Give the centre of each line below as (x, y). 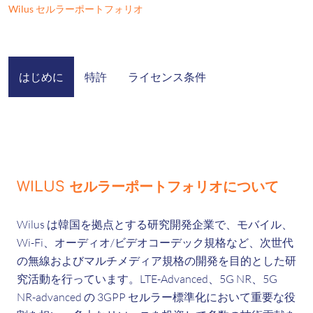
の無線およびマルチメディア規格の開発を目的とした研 (156, 261)
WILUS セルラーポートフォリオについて (148, 187)
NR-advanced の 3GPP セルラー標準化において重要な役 (156, 297)
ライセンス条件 (167, 77)
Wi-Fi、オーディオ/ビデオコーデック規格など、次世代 (155, 242)
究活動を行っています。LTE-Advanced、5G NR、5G (147, 279)
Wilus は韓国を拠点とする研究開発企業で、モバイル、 (155, 224)
